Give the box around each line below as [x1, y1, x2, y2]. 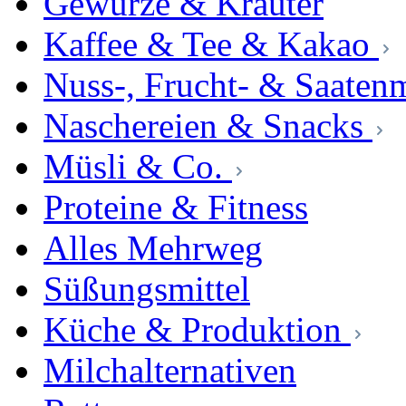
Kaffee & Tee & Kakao [43, 24, 370, 63]
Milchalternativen [43, 351, 296, 390]
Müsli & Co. [43, 147, 223, 186]
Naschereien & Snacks [43, 106, 363, 145]
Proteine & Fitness [43, 188, 308, 227]
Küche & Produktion [43, 310, 342, 349]
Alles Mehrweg [43, 228, 263, 267]
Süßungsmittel [43, 269, 250, 308]
